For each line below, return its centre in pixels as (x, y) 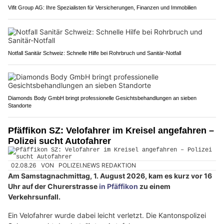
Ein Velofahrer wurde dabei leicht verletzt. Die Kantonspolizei (107, 215)
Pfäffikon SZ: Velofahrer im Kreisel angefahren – (111, 131)
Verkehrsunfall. (34, 197)
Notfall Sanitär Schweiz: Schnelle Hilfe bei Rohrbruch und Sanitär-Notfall (94, 53)
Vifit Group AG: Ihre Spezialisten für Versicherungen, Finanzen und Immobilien (102, 8)
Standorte (20, 106)
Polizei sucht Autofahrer (59, 141)
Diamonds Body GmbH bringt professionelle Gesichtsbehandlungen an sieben (102, 98)
